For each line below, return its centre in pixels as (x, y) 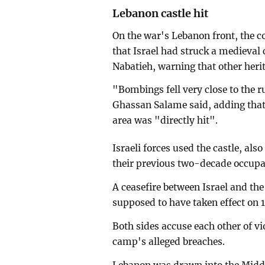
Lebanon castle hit (161, 13)
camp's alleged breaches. (169, 241)
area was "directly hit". (165, 121)
